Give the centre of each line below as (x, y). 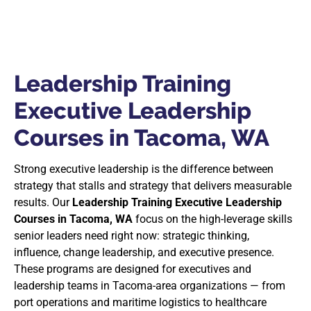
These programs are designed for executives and (133, 269)
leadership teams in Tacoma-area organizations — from (150, 286)
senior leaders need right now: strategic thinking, (132, 236)
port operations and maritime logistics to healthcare (140, 302)
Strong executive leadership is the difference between (144, 169)
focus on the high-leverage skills (212, 219)
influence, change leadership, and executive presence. (144, 252)
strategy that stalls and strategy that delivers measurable (153, 186)
